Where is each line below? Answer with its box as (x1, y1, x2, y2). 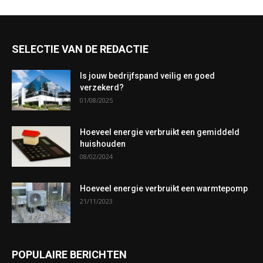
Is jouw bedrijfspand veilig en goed (80, 71, 215, 80)
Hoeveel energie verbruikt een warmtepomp (80, 184, 248, 193)
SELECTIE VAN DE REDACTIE (12, 43, 149, 55)
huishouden (80, 139, 126, 149)
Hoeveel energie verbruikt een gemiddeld (80, 127, 240, 137)
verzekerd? (80, 83, 124, 92)
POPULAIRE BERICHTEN (12, 248, 127, 261)
